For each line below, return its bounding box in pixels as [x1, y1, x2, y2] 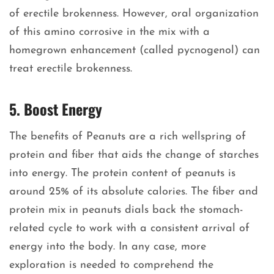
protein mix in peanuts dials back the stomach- [9, 204, 243, 217]
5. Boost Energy [9, 98, 102, 120]
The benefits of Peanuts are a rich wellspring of [9, 131, 246, 143]
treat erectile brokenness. [9, 63, 132, 75]
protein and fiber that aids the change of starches [9, 149, 259, 161]
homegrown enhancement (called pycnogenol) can [9, 45, 260, 57]
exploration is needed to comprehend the [9, 259, 213, 272]
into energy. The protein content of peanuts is [9, 168, 235, 180]
